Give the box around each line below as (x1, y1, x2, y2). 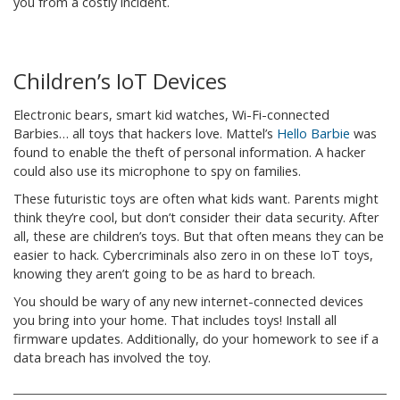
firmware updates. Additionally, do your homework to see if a (13, 330, 379, 347)
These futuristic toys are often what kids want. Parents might (13, 190, 379, 207)
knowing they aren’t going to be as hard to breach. (13, 265, 315, 282)
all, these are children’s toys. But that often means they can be (13, 228, 384, 245)
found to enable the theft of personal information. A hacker (13, 144, 366, 161)
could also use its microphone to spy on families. (13, 162, 301, 179)
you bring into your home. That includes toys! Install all (13, 312, 337, 329)
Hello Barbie (277, 125, 350, 142)
